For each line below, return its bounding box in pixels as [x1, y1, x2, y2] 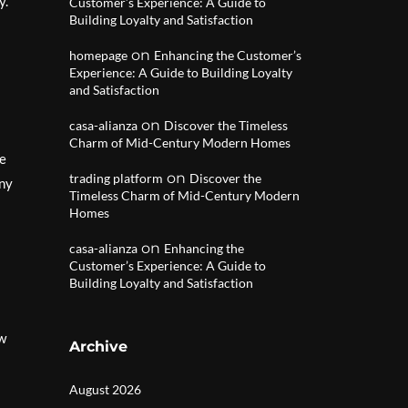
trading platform [69, 170, 163, 186]
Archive [69, 338, 127, 355]
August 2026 [69, 382, 141, 397]
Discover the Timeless [164, 117, 288, 133]
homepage [69, 47, 127, 63]
